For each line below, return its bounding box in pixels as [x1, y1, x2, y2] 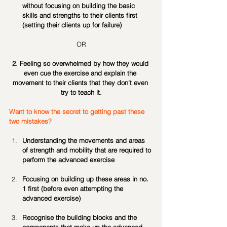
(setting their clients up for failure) [22, 21, 122, 29]
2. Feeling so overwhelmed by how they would [12, 59, 150, 67]
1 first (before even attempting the [22, 184, 125, 193]
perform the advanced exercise [22, 156, 115, 164]
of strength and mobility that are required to [22, 146, 153, 154]
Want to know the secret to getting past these [9, 107, 146, 116]
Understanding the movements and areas [22, 136, 147, 144]
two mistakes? [9, 117, 52, 125]
